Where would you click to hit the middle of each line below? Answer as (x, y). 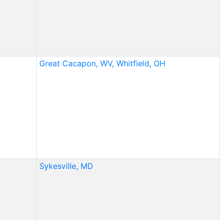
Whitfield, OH (141, 64)
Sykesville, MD (66, 166)
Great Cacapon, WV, (76, 64)
